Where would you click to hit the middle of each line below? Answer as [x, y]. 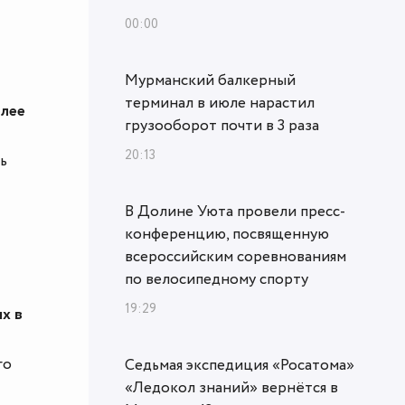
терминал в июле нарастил [220, 103]
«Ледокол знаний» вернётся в [231, 387]
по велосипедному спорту [217, 279]
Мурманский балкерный [210, 80]
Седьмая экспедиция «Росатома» [240, 365]
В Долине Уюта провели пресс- [235, 211]
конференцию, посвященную [227, 234]
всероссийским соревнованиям [235, 256]
